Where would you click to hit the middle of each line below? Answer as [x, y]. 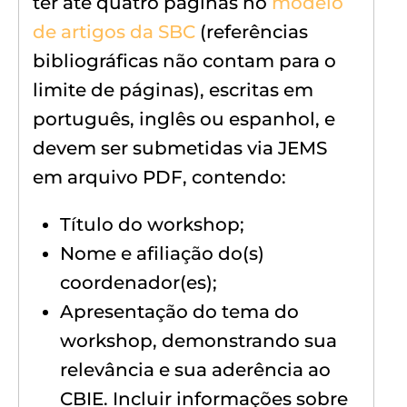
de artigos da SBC [114, 31]
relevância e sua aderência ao [195, 369]
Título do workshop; [152, 224]
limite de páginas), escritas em [173, 89]
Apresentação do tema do [179, 311]
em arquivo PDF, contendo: [159, 177]
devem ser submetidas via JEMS [180, 148]
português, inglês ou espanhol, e [184, 119]
